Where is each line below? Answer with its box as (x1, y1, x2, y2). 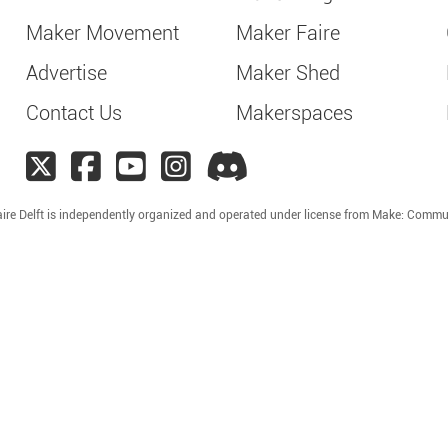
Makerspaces (235, 101, 353, 125)
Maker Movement (25, 21, 179, 45)
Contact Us (25, 101, 122, 125)
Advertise (25, 61, 107, 85)
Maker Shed (235, 61, 340, 85)
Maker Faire (235, 21, 340, 45)
